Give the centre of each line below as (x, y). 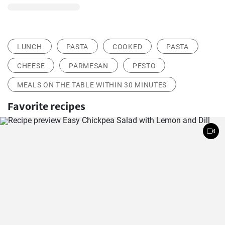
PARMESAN (89, 66)
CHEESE (31, 66)
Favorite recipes (46, 106)
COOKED (128, 47)
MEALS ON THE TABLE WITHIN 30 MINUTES (92, 85)
